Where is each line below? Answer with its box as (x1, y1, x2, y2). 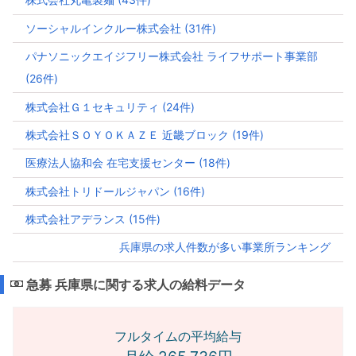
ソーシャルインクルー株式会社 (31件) (25, 21, 216, 35)
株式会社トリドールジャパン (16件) (25, 184, 205, 198)
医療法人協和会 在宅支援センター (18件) (25, 156, 230, 170)
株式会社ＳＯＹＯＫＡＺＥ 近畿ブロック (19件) (25, 127, 264, 141)
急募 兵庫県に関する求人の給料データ (23, 276, 246, 292)
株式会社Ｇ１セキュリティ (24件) (25, 99, 195, 114)
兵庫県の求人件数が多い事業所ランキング (119, 240, 331, 254)
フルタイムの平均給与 (114, 327, 242, 344)
